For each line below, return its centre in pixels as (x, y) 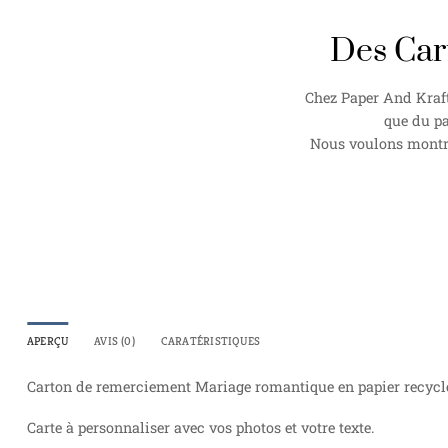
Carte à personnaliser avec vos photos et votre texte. (200, 428)
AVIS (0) (114, 341)
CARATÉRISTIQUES (210, 341)
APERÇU (48, 341)
